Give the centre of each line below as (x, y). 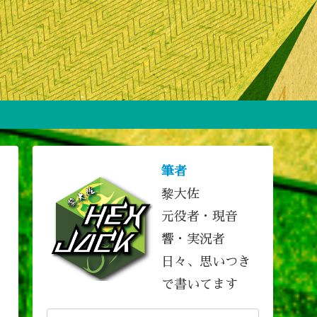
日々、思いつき (206, 261)
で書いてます (200, 284)
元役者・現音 (200, 216)
